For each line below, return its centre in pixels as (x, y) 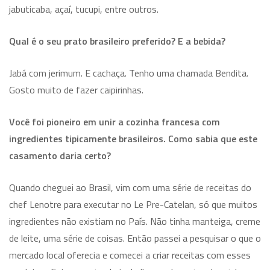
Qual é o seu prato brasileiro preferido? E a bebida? (117, 41)
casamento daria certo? (60, 155)
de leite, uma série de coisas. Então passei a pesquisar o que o (135, 238)
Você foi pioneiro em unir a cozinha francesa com (115, 121)
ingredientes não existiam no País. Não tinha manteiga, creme (135, 221)
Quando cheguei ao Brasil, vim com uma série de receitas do (130, 187)
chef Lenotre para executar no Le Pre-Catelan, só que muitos (133, 204)
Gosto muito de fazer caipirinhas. (76, 89)
